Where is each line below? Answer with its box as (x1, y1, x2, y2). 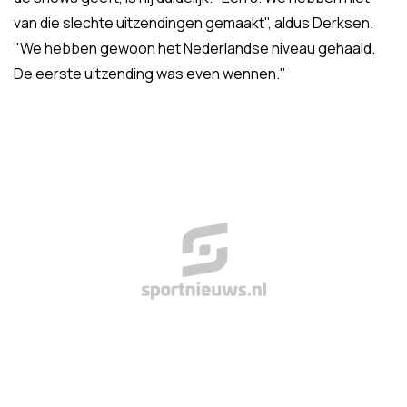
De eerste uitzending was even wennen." (14, 64, 286, 84)
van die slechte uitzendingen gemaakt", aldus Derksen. (14, 13, 373, 33)
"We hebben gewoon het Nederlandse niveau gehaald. (14, 38, 375, 58)
